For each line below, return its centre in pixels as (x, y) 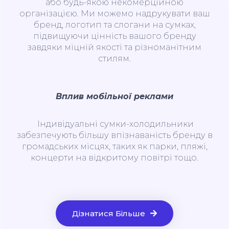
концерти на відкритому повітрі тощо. (114, 157)
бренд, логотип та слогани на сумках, (114, 25)
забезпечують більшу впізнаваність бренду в (114, 135)
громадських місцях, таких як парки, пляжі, (114, 146)
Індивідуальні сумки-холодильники (114, 124)
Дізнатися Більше (109, 213)
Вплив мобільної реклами (114, 96)
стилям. (114, 58)
